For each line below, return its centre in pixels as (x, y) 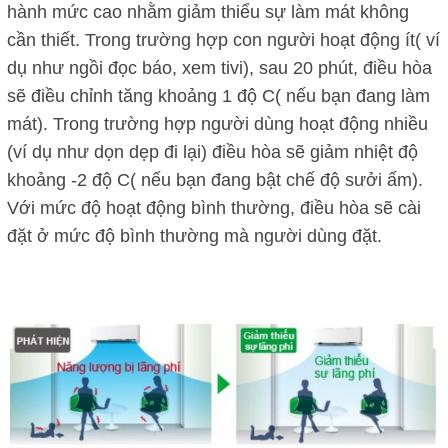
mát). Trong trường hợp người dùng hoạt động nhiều (217, 124)
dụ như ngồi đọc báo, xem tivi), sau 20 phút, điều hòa (219, 68)
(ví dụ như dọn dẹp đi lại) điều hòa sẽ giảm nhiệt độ (212, 152)
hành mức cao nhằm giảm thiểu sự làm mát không (208, 12)
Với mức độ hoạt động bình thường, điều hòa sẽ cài (214, 208)
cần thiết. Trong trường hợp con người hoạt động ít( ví (223, 40)
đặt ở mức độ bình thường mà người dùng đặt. (194, 236)
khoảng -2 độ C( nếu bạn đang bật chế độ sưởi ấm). (215, 180)
